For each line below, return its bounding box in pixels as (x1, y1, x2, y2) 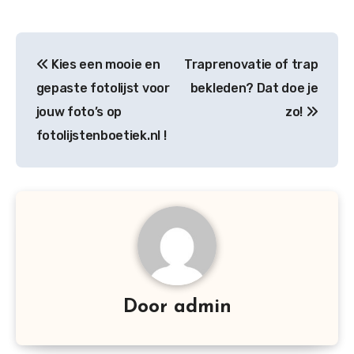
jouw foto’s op (36, 104, 122, 120)
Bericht (15, 34, 100, 60)
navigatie (15, 66, 127, 92)
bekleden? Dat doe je (190, 81, 318, 96)
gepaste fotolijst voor (36, 81, 170, 96)
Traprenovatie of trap (184, 57, 318, 73)
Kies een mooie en (48, 57, 160, 73)
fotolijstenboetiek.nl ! (36, 128, 167, 144)
